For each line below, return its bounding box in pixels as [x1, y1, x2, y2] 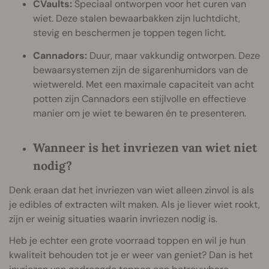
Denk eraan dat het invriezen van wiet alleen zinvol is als [9, 183, 254, 196]
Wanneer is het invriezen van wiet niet [33, 139, 257, 155]
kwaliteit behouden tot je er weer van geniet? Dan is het [9, 248, 253, 261]
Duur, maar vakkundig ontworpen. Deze [87, 49, 260, 62]
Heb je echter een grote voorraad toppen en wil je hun [9, 234, 246, 247]
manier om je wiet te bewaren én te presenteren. [33, 106, 246, 119]
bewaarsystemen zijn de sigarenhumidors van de [33, 63, 248, 76]
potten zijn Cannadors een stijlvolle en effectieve [33, 92, 246, 105]
